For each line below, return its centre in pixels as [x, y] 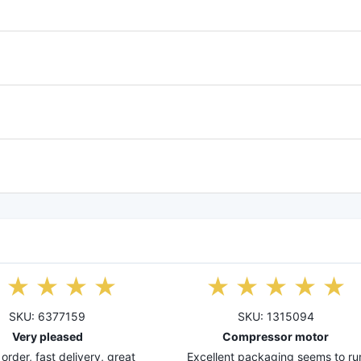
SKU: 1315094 [276, 317]
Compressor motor [276, 337]
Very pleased [47, 337]
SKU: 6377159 [47, 317]
